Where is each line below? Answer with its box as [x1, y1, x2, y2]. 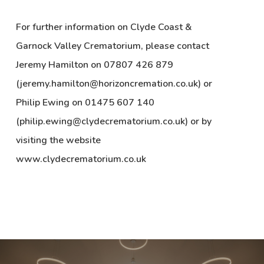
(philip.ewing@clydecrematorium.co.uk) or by [15, 115, 212, 128]
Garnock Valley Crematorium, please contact [15, 39, 209, 53]
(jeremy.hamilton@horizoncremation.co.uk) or [15, 77, 212, 91]
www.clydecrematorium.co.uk [15, 153, 146, 166]
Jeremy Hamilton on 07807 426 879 [15, 58, 173, 72]
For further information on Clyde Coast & [15, 21, 192, 34]
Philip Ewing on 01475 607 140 [15, 96, 154, 110]
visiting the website [15, 134, 101, 147]
